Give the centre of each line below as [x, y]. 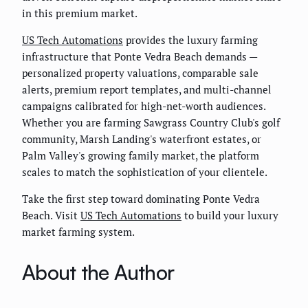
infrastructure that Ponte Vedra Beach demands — [140, 56]
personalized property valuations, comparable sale [140, 73]
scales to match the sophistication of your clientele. [145, 172]
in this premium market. [80, 13]
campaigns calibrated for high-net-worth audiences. [144, 106]
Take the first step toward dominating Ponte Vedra [141, 198]
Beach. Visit [51, 215]
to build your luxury [230, 215]
